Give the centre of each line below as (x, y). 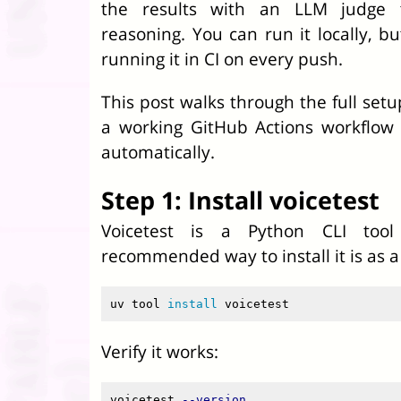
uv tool (139, 304)
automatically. (158, 152)
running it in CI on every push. (222, 59)
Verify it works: (160, 351)
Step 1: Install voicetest (240, 200)
